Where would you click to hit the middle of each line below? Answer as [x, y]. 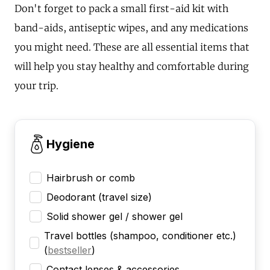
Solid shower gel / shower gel [115, 216]
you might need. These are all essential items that [132, 47]
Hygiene [71, 144]
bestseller [70, 250]
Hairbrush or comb [91, 177]
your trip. [36, 85]
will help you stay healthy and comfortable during [132, 66]
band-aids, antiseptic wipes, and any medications [131, 27]
